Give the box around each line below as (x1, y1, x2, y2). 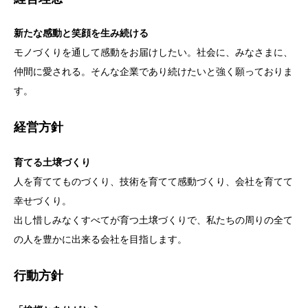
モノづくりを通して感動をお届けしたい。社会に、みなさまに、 (14, 45, 293, 59)
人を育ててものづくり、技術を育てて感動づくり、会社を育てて (14, 174, 293, 188)
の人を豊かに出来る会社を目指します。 (14, 232, 187, 245)
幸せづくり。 (14, 193, 71, 207)
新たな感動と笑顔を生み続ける (14, 26, 148, 40)
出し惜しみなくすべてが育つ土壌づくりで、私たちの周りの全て (14, 212, 293, 226)
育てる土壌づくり (14, 155, 91, 168)
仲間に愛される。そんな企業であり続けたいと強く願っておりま (14, 65, 293, 78)
